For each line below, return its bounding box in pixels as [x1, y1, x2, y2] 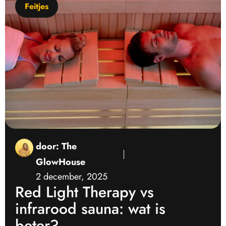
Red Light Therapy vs [15, 181, 154, 203]
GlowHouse [36, 155, 85, 169]
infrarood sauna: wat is [15, 198, 165, 220]
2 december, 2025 [36, 170, 107, 184]
